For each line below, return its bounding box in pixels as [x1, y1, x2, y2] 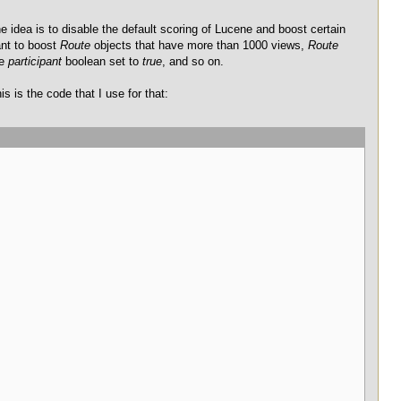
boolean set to [62, 55, 142, 68]
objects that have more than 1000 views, [90, 38, 308, 52]
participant [8, 55, 62, 68]
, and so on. [162, 55, 224, 68]
